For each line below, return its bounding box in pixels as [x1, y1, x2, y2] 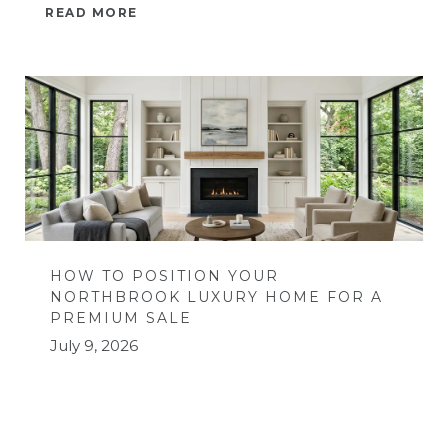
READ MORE [45, 4, 138, 20]
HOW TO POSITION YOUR [50, 266, 279, 285]
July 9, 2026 [50, 335, 138, 355]
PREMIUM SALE [50, 308, 192, 327]
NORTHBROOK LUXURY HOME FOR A [50, 287, 383, 306]
